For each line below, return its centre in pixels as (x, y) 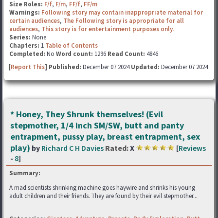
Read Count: (126, 54)
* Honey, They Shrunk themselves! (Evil (87, 114)
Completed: (27, 54)
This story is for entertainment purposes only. (108, 29)
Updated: (145, 67)
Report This (28, 67)
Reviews (192, 148)
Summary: (25, 173)
